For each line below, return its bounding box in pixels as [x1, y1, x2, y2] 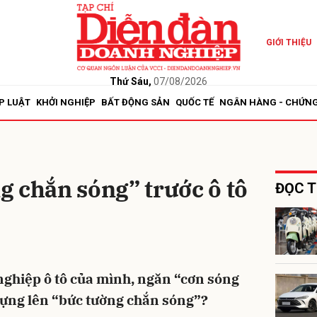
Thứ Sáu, [109, 75, 151, 87]
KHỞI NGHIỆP [36, 97, 96, 108]
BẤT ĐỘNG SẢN [101, 97, 170, 108]
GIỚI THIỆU [265, 38, 311, 47]
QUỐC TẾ [175, 97, 214, 108]
